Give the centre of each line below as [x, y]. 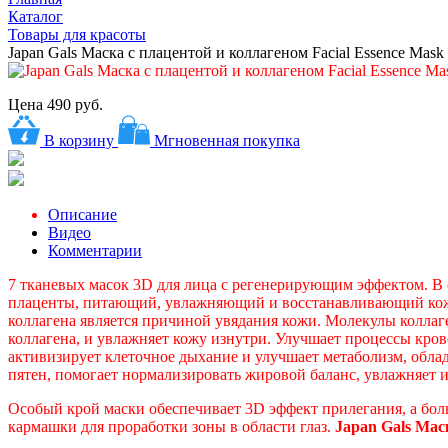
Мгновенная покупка [227, 140]
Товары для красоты [77, 34]
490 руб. [73, 104]
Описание [82, 214]
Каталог [35, 16]
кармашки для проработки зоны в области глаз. [171, 426]
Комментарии [95, 250]
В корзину [79, 140]
